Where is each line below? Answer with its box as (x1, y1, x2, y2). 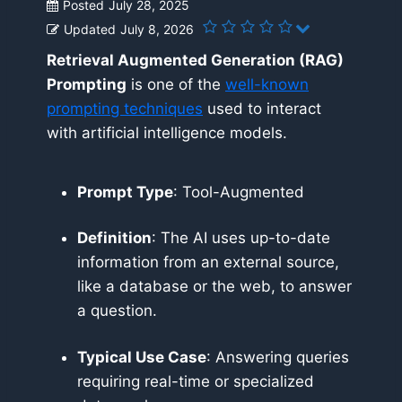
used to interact (203, 100, 321, 118)
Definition (77, 229, 152, 248)
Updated (64, 22, 116, 38)
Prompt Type (77, 183, 173, 202)
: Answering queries (206, 347, 349, 366)
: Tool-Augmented (173, 183, 304, 202)
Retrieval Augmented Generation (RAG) (47, 51, 344, 70)
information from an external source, (77, 253, 339, 272)
